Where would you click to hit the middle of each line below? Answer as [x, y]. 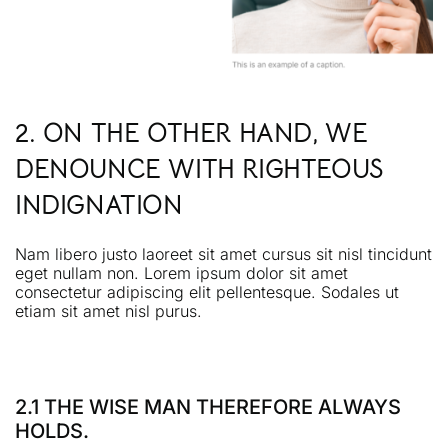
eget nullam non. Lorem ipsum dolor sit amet [181, 273]
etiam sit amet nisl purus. [108, 311]
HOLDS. [52, 431]
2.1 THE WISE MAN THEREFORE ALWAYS [208, 407]
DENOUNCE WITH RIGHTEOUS [199, 169]
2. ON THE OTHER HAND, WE [191, 133]
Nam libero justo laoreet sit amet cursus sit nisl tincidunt [223, 254]
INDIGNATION [99, 205]
